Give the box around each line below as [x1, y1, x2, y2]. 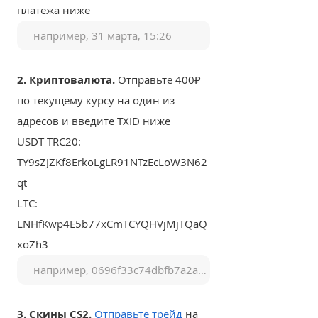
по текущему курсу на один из [17, 93, 175, 107]
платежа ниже [17, 3, 90, 17]
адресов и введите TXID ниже [17, 114, 170, 128]
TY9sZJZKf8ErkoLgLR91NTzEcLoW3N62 [17, 155, 207, 169]
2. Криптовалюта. [17, 72, 115, 87]
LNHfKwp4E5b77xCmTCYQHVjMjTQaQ [17, 216, 207, 231]
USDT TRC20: [17, 134, 81, 148]
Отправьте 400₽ [115, 72, 201, 87]
